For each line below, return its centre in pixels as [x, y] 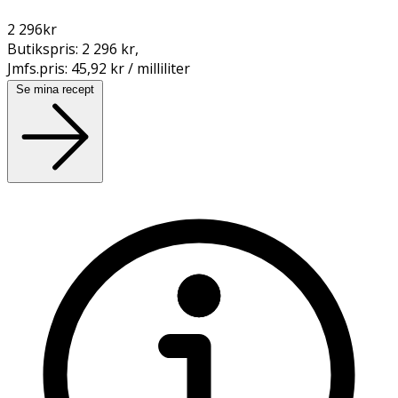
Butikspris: [44, 48]
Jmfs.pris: [39, 68]
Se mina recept [55, 89]
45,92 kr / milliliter [131, 68]
